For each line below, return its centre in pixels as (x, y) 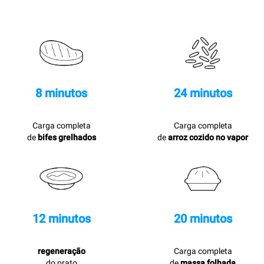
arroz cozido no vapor (208, 137)
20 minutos (203, 219)
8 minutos (61, 93)
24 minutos (203, 93)
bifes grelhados (67, 137)
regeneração (61, 251)
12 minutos (61, 219)
